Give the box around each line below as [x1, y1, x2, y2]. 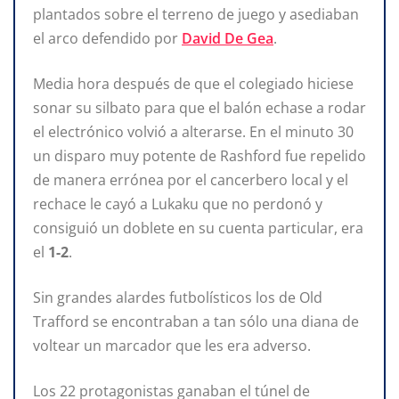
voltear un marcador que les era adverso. [33, 335, 311, 355]
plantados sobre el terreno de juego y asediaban [33, 4, 359, 24]
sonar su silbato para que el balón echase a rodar [33, 97, 366, 118]
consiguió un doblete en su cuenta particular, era [33, 217, 363, 238]
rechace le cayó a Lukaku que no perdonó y [33, 193, 322, 214]
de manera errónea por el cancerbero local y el [33, 169, 348, 190]
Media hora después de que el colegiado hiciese [33, 73, 354, 94]
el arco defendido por [33, 28, 182, 48]
